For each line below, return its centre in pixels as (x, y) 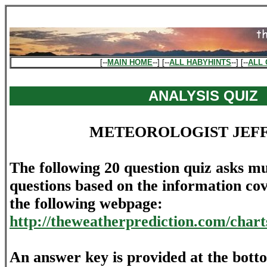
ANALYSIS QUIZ (203, 96)
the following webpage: (86, 204)
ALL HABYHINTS (200, 62)
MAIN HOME (130, 62)
